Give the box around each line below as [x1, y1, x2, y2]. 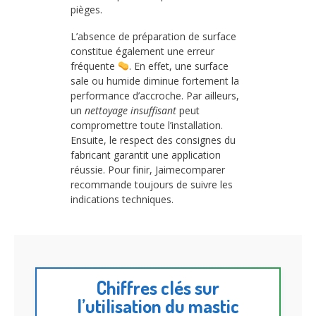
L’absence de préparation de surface [71, 29, 236, 43]
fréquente [71, 59, 118, 73]
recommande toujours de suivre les [71, 177, 233, 191]
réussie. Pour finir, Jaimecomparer [71, 162, 225, 176]
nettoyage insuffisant [85, 103, 176, 117]
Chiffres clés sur [97, 276, 219, 300]
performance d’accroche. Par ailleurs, [71, 88, 239, 102]
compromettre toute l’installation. [71, 118, 223, 132]
